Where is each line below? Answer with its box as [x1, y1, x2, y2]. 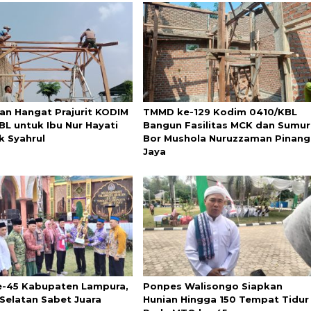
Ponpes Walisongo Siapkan [142, 280, 283, 292]
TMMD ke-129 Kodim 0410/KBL [142, 106, 297, 118]
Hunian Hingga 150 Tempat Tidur [142, 293, 309, 305]
